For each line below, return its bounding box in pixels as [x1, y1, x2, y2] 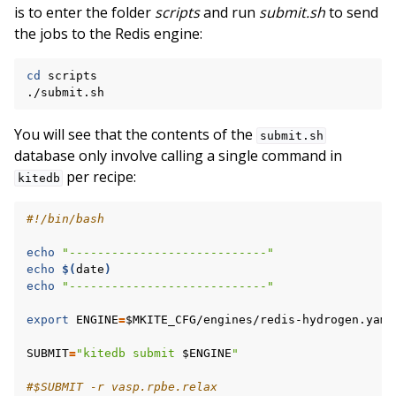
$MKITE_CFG [126, 312, 196, 326]
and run [200, 2, 259, 22]
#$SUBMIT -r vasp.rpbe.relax [27, 379, 217, 393]
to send [325, 2, 378, 22]
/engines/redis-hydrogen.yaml [196, 312, 394, 326]
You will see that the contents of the [14, 124, 256, 144]
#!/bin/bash [27, 211, 104, 225]
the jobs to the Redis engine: [14, 23, 202, 43]
